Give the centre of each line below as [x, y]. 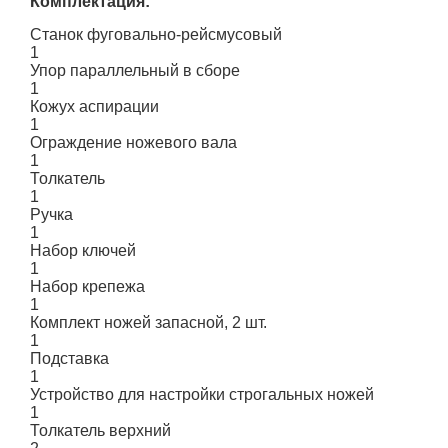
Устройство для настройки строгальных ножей [202, 394]
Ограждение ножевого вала [133, 142]
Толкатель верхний [100, 430]
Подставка [69, 358]
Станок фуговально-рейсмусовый [156, 34]
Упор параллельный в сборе [135, 70]
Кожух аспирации [94, 106]
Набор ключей [83, 250]
